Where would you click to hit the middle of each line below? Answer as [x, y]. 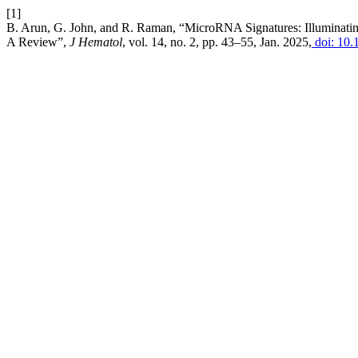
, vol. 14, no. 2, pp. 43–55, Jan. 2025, [217, 42]
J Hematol [96, 42]
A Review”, [38, 42]
